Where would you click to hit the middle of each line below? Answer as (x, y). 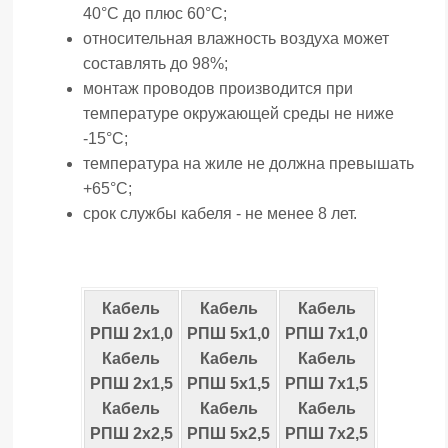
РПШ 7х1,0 (326, 333)
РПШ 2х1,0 (131, 333)
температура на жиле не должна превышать (248, 163)
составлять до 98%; (155, 63)
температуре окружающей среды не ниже (238, 113)
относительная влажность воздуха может (236, 38)
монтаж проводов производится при (218, 88)
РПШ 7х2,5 (326, 433)
